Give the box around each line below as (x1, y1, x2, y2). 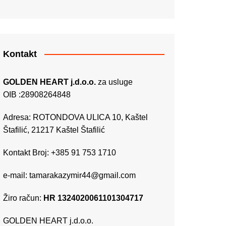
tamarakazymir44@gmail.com (29, 171, 136, 180)
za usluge (96, 77, 133, 86)
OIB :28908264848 (3, 90, 71, 99)
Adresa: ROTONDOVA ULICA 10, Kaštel (3, 112, 148, 122)
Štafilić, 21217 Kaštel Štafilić (3, 125, 105, 134)
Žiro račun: (3, 193, 43, 202)
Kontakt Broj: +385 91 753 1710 (3, 148, 116, 157)
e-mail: (3, 171, 29, 180)
